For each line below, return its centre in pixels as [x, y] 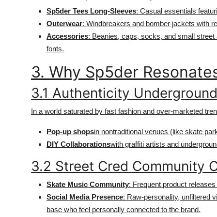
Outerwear [64, 23]
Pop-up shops [70, 132]
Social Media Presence [85, 197]
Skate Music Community [88, 184]
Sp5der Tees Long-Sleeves [91, 11]
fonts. [55, 49]
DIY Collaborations [78, 144]
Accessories [67, 36]
